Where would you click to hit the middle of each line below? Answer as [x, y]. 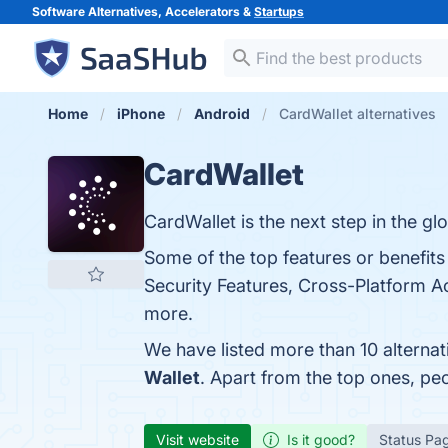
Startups [279, 11]
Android [222, 113]
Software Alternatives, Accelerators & [143, 11]
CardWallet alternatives [357, 113]
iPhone [141, 113]
